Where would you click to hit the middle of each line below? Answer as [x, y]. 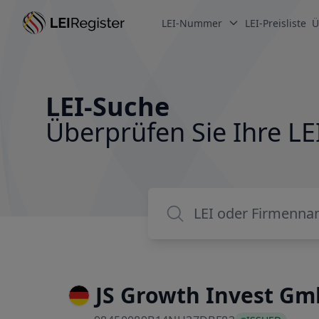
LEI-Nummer [192, 23]
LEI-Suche [108, 106]
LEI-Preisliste [276, 23]
